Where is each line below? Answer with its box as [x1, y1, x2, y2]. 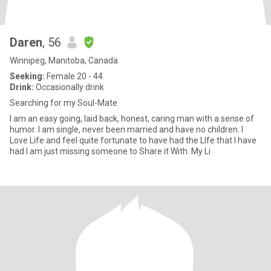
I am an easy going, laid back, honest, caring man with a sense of [10, 114, 254, 123]
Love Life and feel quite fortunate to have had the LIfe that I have [10, 135, 256, 145]
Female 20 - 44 [45, 71, 103, 81]
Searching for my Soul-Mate [10, 98, 117, 108]
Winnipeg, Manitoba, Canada [10, 56, 118, 65]
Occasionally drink [34, 82, 104, 92]
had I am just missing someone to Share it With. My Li [10, 146, 211, 156]
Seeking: [10, 71, 45, 81]
